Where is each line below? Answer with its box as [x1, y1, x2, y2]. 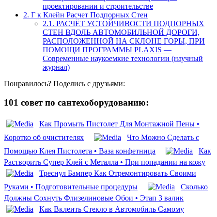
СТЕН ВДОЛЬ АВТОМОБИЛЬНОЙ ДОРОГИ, [43, 28, 200, 37]
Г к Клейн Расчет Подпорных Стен [29, 11, 148, 19]
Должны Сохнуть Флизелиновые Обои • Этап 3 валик [4, 193, 184, 202]
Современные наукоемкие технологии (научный [43, 54, 203, 63]
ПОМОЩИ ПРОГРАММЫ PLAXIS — [43, 46, 171, 54]
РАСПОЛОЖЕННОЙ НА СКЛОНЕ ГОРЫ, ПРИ [43, 37, 205, 46]
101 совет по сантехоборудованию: [4, 97, 149, 108]
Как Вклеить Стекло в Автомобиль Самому [39, 204, 184, 213]
